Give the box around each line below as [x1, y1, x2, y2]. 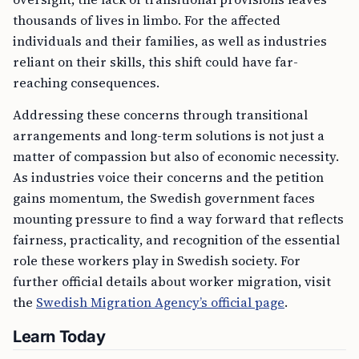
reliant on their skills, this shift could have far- [13, 53, 298, 71]
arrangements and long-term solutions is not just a [13, 127, 325, 144]
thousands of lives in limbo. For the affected [13, 11, 280, 29]
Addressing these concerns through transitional [13, 106, 308, 123]
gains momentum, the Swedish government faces [13, 189, 315, 207]
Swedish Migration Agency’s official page [36, 293, 284, 311]
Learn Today [13, 327, 106, 346]
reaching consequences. [13, 74, 159, 91]
